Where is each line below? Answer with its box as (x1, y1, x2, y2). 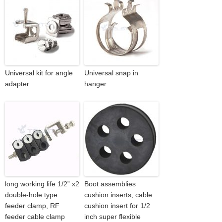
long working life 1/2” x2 (5, 179, 79, 188)
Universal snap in (84, 68, 138, 77)
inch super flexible (84, 212, 141, 221)
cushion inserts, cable (84, 190, 152, 199)
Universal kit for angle (5, 68, 73, 77)
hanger (84, 79, 107, 88)
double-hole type (5, 190, 57, 199)
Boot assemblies (84, 179, 136, 188)
